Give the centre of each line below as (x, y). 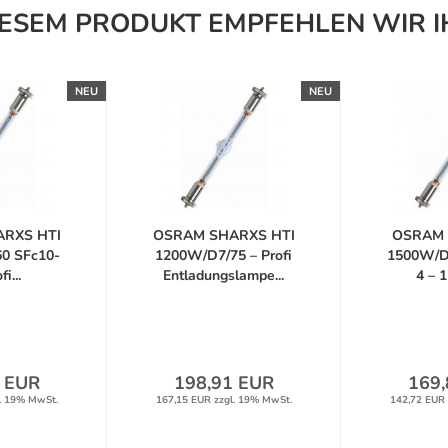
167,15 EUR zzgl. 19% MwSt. (223, 400)
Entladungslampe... (223, 275)
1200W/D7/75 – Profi (223, 255)
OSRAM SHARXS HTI (223, 235)
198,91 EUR (223, 383)
